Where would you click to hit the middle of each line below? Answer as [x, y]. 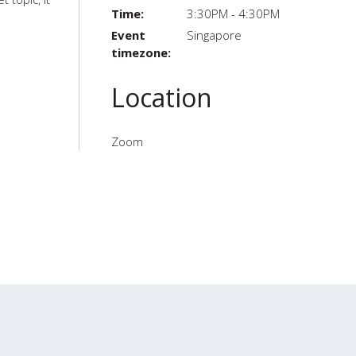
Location [161, 97]
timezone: [141, 52]
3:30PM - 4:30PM [233, 14]
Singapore [214, 35]
